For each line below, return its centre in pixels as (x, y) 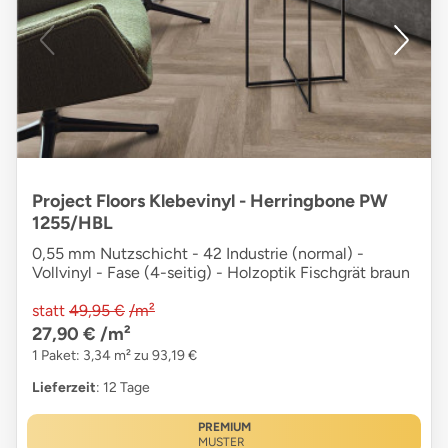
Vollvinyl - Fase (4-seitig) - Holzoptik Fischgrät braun (221, 272)
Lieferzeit (64, 387)
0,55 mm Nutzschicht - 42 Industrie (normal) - (198, 253)
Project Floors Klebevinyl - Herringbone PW (210, 200)
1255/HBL (72, 222)
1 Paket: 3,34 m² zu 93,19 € (114, 355)
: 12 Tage (123, 387)
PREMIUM (224, 426)
